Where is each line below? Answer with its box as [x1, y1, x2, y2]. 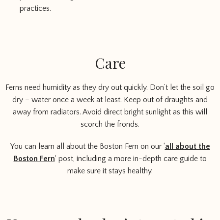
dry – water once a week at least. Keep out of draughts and [12, 95, 208, 104]
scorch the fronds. [81, 120, 139, 129]
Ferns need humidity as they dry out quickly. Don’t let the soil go [5, 83, 215, 92]
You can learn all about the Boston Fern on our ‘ [10, 142, 165, 151]
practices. [20, 4, 51, 13]
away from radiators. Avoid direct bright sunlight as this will [13, 108, 207, 116]
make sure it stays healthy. [67, 166, 153, 175]
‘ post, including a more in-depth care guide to [55, 154, 207, 163]
